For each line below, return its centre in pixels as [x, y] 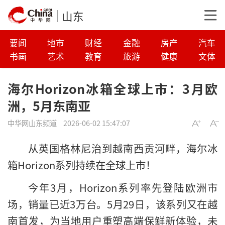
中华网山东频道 [32, 123]
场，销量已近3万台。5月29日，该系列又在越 [113, 204]
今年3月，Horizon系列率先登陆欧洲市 [123, 188]
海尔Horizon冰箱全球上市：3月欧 [113, 88]
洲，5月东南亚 [49, 105]
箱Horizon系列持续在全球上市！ [82, 165]
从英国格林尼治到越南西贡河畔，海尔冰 [123, 148]
